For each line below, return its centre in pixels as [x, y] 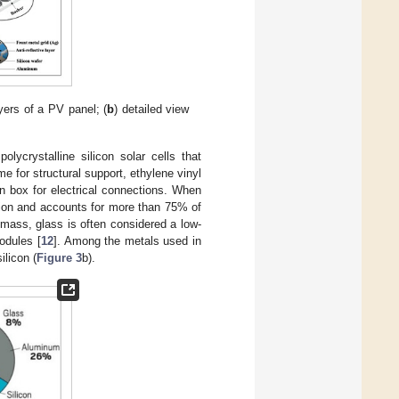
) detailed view [152, 109]
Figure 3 [59, 258]
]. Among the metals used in [127, 241]
